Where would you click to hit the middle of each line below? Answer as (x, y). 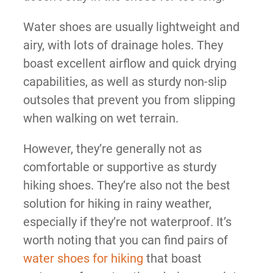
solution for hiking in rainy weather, (117, 203)
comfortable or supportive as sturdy (119, 167)
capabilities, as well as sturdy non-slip (125, 81)
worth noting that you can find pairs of (125, 240)
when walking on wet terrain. (101, 118)
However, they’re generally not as (112, 148)
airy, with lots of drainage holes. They (123, 45)
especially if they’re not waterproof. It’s (127, 222)
